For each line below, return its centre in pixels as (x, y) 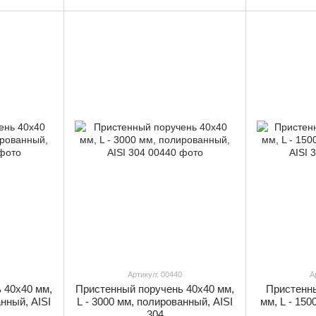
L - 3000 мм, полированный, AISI (155, 302)
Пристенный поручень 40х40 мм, (155, 289)
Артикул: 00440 (155, 275)
